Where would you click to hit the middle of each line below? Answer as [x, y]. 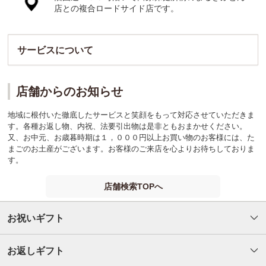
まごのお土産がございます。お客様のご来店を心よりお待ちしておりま [132, 149]
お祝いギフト [36, 218]
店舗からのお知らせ [70, 92]
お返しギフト [36, 251]
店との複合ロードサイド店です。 [117, 9]
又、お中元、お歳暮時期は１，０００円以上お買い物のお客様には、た [132, 138]
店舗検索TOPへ [133, 187]
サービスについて [56, 50]
